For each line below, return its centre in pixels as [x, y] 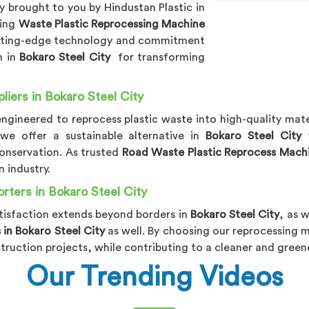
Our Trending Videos [154, 277]
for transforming [160, 57]
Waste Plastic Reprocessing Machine [112, 24]
